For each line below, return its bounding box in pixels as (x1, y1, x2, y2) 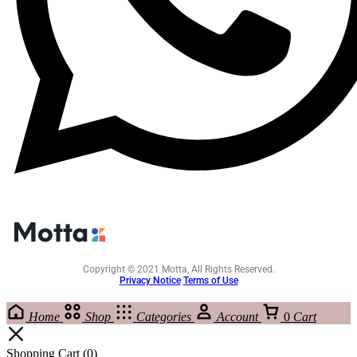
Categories (136, 309, 191, 324)
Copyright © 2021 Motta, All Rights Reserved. (82, 263, 275, 275)
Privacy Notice (119, 274, 181, 286)
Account (217, 309, 258, 324)
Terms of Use (182, 274, 238, 286)
